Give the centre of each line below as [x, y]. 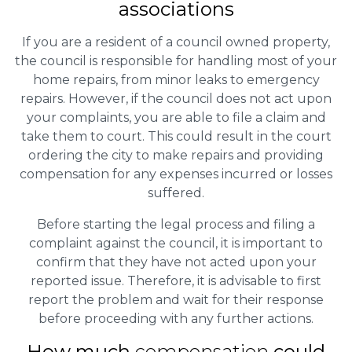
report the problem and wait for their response [176, 300]
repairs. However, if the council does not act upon [176, 99]
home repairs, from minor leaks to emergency [176, 80]
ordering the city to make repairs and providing [176, 156]
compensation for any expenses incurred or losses [176, 174]
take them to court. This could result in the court [176, 137]
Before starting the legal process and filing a [176, 225]
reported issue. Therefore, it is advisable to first [176, 281]
